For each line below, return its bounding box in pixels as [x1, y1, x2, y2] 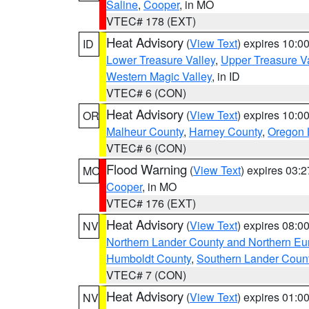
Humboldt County [106, 250, 191, 266]
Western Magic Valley [106, 68, 212, 84]
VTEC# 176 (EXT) [106, 195, 196, 211]
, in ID [212, 68, 240, 84]
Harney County [189, 123, 262, 139]
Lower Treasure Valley [106, 52, 215, 68]
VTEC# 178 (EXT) [106, 13, 196, 29]
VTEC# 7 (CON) [106, 267, 186, 283]
